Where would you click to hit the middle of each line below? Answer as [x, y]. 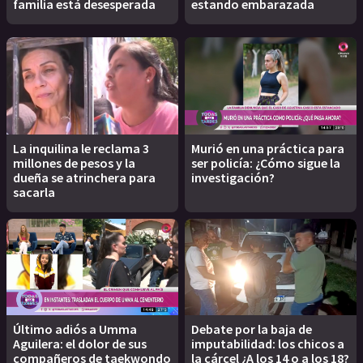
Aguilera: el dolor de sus [80, 343]
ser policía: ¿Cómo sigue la [266, 162]
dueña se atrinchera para [84, 177]
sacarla [34, 192]
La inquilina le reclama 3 [81, 148]
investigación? [233, 177]
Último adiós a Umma [75, 329]
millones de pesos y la [74, 162]
